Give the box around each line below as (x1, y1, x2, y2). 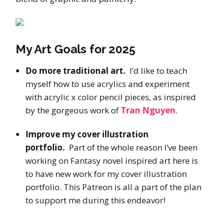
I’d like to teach (126, 65, 187, 77)
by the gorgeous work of (25, 105, 121, 116)
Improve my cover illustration (25, 129, 149, 140)
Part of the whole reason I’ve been (65, 142, 197, 153)
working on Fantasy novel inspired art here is (25, 155, 198, 167)
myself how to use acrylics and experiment (25, 78, 190, 90)
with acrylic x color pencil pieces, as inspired (25, 91, 196, 103)
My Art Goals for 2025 (16, 42, 135, 57)
